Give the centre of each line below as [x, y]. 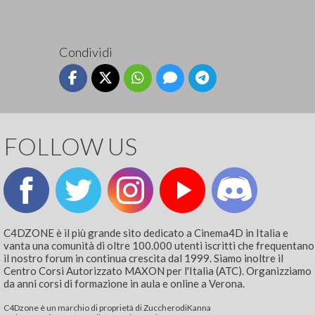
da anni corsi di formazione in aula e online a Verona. [124, 283]
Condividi [85, 52]
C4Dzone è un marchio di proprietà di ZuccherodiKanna [108, 307]
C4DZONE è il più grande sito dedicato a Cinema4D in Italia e [146, 232]
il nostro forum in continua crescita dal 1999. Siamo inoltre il [144, 258]
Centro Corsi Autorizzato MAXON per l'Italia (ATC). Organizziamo [158, 270]
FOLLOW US [71, 146]
